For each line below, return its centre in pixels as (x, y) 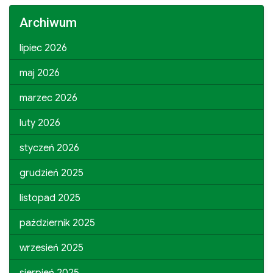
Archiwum (48, 22)
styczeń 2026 (49, 148)
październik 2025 (57, 223)
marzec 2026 (48, 98)
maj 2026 (40, 73)
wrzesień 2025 (51, 248)
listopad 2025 (50, 198)
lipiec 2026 (43, 48)
